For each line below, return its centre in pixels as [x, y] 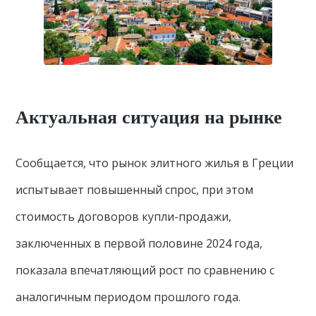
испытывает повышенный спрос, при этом [135, 190]
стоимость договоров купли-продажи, [124, 217]
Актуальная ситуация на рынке [149, 118]
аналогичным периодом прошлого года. [128, 297]
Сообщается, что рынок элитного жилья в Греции [155, 163]
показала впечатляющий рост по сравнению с [145, 271]
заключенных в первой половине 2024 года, [139, 244]
